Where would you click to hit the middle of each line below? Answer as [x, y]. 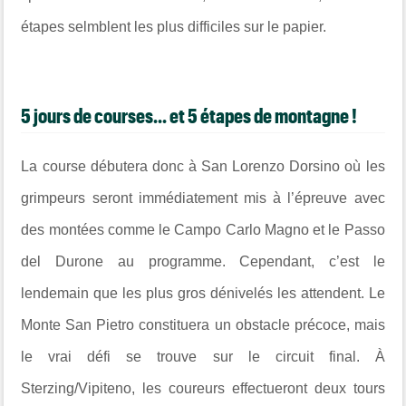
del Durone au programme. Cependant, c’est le [203, 261]
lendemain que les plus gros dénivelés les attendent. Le [203, 293]
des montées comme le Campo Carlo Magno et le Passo [203, 229]
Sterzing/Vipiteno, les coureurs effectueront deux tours [203, 388]
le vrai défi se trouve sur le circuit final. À [203, 356]
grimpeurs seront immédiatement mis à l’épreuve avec [203, 198]
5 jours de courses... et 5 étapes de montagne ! [189, 116]
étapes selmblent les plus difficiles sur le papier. [174, 27]
